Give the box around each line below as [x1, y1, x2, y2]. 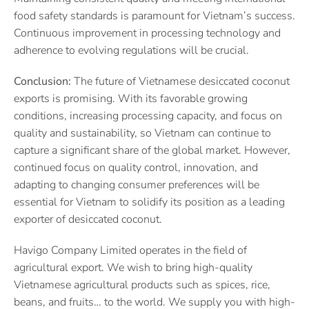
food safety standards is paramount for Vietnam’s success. [14, 8, 295, 23]
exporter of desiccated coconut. [14, 211, 162, 227]
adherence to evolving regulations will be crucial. [14, 42, 249, 58]
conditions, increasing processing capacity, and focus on [14, 108, 282, 123]
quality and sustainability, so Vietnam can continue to [14, 125, 271, 141]
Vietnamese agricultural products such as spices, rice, [14, 277, 270, 292]
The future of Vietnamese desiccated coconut [71, 73, 290, 89]
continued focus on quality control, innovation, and [14, 159, 258, 175]
